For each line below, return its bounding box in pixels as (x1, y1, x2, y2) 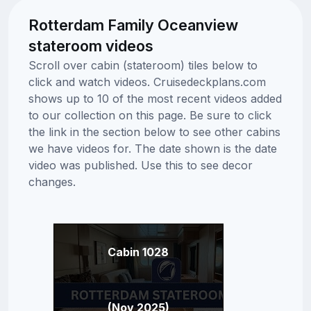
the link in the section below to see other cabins (28, 124, 280, 139)
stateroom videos (28, 36, 153, 55)
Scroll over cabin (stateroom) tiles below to (28, 58, 258, 72)
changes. (28, 174, 76, 189)
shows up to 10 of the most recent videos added (28, 91, 282, 106)
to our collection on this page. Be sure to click (28, 108, 271, 122)
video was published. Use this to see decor (28, 158, 253, 172)
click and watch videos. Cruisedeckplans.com (28, 74, 266, 89)
